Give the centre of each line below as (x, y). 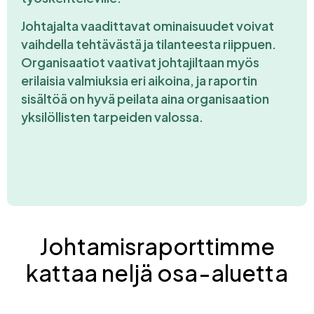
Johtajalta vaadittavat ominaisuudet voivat (148, 25)
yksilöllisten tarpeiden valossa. (112, 116)
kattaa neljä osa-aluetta (157, 273)
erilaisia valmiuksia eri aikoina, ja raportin (139, 80)
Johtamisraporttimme (157, 246)
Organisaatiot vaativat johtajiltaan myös (140, 62)
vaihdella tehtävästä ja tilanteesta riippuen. (149, 43)
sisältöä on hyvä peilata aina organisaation (145, 98)
